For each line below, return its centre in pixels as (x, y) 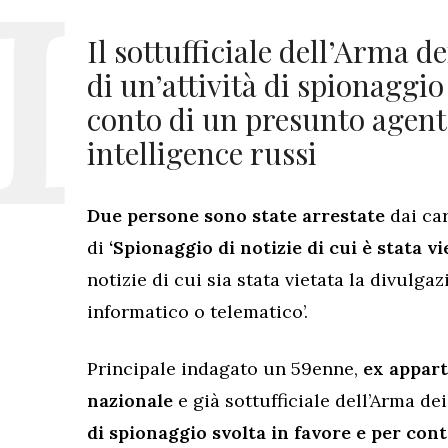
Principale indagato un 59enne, (225, 368)
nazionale (130, 400)
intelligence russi (202, 152)
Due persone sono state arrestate (236, 215)
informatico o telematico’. (197, 311)
